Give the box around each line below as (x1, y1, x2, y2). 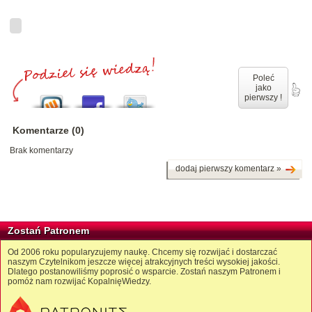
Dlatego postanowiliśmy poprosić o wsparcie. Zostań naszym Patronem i (8, 267, 281, 277)
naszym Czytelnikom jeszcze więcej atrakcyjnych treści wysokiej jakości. (8, 257, 280, 267)
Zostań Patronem (8, 225, 89, 237)
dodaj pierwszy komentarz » (175, 164, 281, 174)
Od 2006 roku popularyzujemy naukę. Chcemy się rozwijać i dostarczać (8, 247, 277, 258)
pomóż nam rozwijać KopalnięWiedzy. (8, 276, 151, 287)
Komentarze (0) (13, 125, 84, 136)
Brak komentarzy (10, 146, 73, 156)
